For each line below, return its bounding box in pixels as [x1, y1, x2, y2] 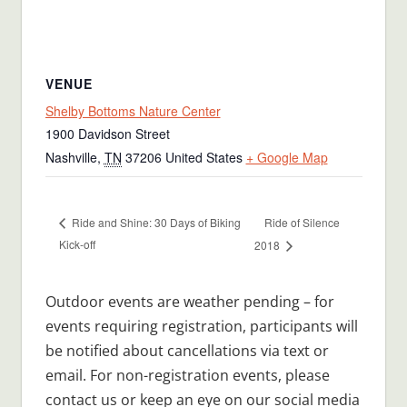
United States [164, 147, 243, 166]
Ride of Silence [264, 213, 341, 230]
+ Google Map [245, 147, 328, 166]
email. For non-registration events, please [45, 364, 330, 385]
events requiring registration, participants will [45, 315, 358, 336]
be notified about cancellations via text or [45, 340, 329, 361]
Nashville [45, 147, 97, 166]
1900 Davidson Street [45, 124, 170, 143]
